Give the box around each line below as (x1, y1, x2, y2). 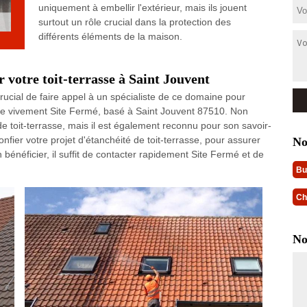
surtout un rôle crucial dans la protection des (38, 16, 231, 27)
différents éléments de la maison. (38, 31, 182, 42)
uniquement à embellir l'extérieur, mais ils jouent (38, 2, 247, 13)
